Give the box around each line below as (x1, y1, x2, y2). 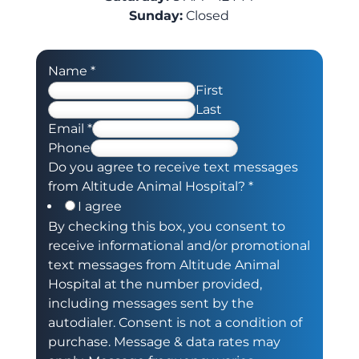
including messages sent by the (47, 295, 254, 311)
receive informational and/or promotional (47, 237, 310, 253)
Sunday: (129, 7, 184, 23)
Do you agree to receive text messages (47, 159, 298, 175)
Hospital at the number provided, (47, 276, 262, 292)
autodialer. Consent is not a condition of (47, 314, 302, 330)
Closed (183, 7, 230, 23)
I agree (77, 198, 122, 214)
